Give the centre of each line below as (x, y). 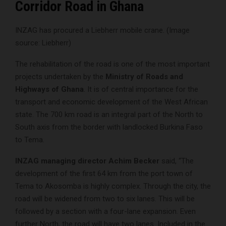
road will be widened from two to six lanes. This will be (105, 199)
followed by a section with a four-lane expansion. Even (105, 212)
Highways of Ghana (49, 90)
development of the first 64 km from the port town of (104, 174)
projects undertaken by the (60, 77)
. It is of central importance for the (141, 90)
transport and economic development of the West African (111, 102)
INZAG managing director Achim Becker (87, 161)
